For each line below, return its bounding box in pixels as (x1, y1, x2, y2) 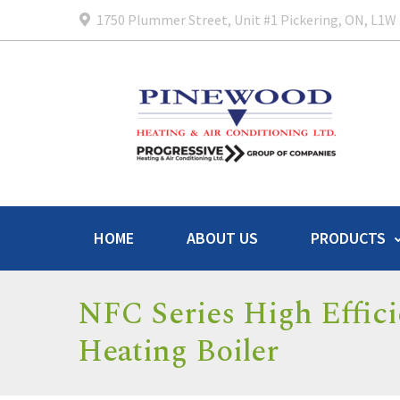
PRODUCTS (311, 228, 387, 248)
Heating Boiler (78, 329, 279, 375)
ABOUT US (187, 228, 259, 248)
